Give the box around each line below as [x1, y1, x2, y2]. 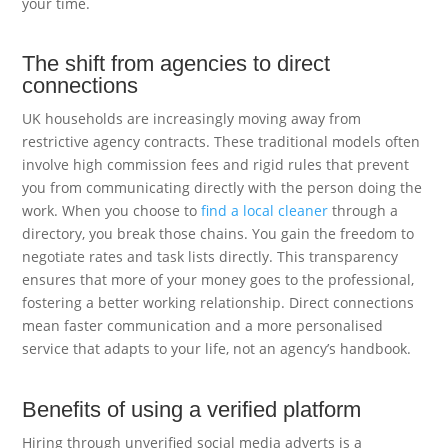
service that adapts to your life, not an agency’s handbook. [22, 339, 412, 359]
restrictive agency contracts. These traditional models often [22, 132, 421, 152]
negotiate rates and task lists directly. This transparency [22, 247, 399, 267]
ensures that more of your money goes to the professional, [22, 270, 415, 290]
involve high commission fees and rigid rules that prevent [22, 155, 410, 175]
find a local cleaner [201, 201, 329, 221]
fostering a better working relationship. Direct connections [22, 293, 415, 313]
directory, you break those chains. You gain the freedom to [22, 224, 415, 244]
